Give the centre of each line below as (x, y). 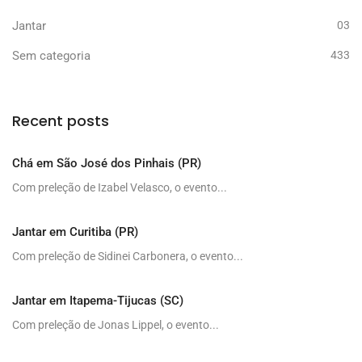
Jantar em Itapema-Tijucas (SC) (98, 301)
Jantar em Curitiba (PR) (75, 232)
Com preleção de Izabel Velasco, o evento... (120, 188)
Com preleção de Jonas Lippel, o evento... (116, 325)
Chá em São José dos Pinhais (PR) (107, 164)
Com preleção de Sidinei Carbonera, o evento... (128, 257)
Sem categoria (51, 56)
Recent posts (61, 121)
